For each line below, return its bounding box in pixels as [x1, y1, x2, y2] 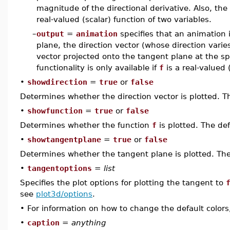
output [36, 29, 64, 38]
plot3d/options [36, 189, 92, 198]
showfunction [27, 106, 83, 115]
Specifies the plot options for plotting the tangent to [20, 178, 226, 187]
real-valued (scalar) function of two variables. [36, 15, 212, 24]
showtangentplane [27, 135, 101, 144]
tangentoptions [27, 164, 92, 172]
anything [71, 218, 106, 227]
